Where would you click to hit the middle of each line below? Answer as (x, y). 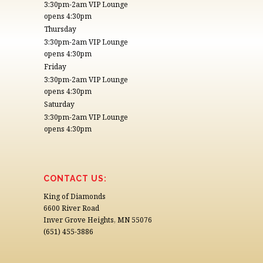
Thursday (60, 29)
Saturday (59, 104)
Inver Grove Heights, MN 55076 (98, 220)
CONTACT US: (75, 179)
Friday (55, 67)
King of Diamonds (75, 197)
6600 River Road (71, 208)
